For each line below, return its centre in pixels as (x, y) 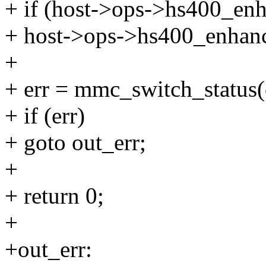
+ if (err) (45, 116)
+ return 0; (54, 196)
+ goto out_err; (75, 142)
